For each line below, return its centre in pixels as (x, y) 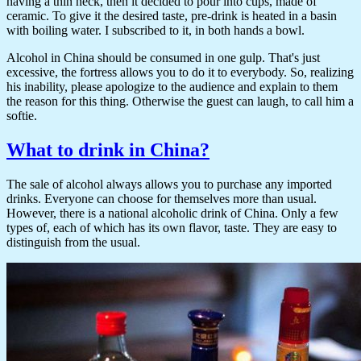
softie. (22, 116)
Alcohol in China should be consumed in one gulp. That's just (163, 58)
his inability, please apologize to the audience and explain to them (172, 87)
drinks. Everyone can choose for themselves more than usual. (162, 199)
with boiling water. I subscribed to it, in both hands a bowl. (156, 31)
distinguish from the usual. (73, 243)
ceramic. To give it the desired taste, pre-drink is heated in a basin (172, 16)
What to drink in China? (108, 150)
